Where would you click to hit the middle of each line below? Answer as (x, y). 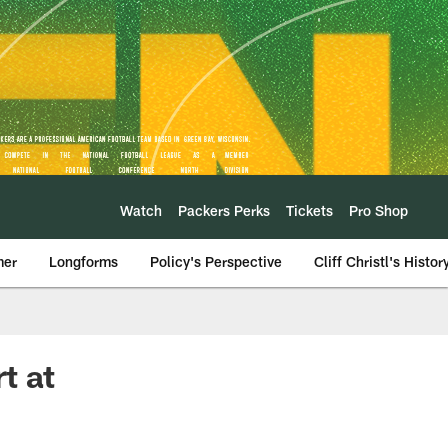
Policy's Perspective (216, 261)
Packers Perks (224, 210)
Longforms (83, 261)
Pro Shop (378, 210)
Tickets (309, 210)
